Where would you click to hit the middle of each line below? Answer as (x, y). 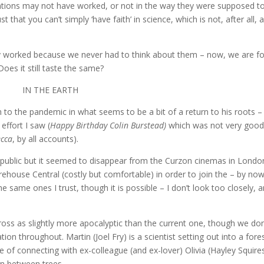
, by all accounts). (46, 139)
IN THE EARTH (51, 90)
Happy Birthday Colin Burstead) (110, 126)
